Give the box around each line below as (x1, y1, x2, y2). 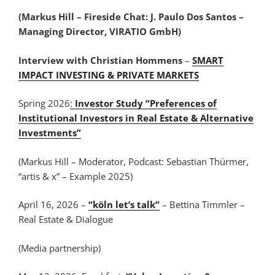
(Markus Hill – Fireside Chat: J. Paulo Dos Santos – (18, 10, 244, 23)
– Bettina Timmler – (160, 198, 245, 211)
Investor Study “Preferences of (75, 97, 217, 110)
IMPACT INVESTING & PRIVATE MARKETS (18, 68, 199, 81)
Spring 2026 (18, 97, 70, 110)
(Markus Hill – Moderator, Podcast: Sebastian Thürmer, (18, 155, 249, 168)
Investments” (18, 126, 81, 139)
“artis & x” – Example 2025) (18, 169, 133, 182)
